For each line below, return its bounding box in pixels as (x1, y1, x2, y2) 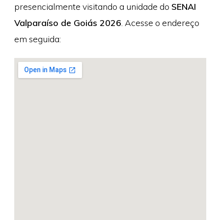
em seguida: (14, 33, 61, 44)
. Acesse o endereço (121, 17, 199, 28)
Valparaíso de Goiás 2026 (14, 17, 121, 28)
